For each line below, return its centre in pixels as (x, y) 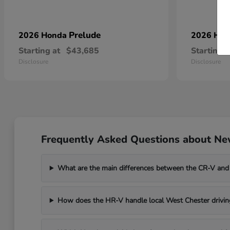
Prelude (85, 35)
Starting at (39, 51)
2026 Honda (44, 35)
